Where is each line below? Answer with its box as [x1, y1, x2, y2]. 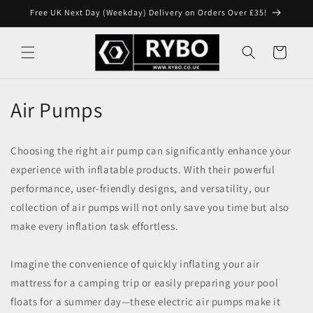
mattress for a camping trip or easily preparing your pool [10, 275, 279, 289]
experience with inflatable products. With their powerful [10, 162, 275, 176]
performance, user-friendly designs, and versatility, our [10, 181, 270, 195]
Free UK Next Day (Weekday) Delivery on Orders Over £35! [30, 7, 267, 17]
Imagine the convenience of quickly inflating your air [10, 256, 260, 270]
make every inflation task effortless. [10, 219, 179, 233]
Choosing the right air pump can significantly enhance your [10, 143, 291, 157]
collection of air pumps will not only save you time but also [10, 200, 290, 214]
